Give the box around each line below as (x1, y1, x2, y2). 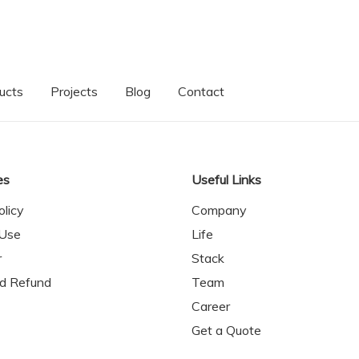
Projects (50, 83, 98, 99)
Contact (178, 83, 224, 99)
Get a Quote (192, 322, 261, 338)
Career (192, 298, 230, 314)
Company (192, 202, 247, 218)
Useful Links (192, 171, 261, 188)
